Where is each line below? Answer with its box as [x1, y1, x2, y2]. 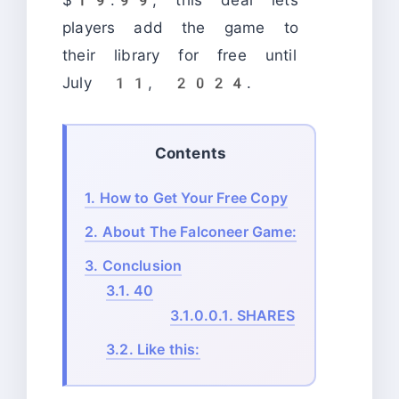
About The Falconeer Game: [98, 222, 297, 240]
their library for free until [62, 45, 297, 64]
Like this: [133, 339, 200, 358]
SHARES [232, 305, 295, 324]
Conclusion [98, 256, 183, 274]
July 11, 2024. [62, 73, 252, 92]
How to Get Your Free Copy [95, 188, 288, 207]
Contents [154, 143, 227, 162]
